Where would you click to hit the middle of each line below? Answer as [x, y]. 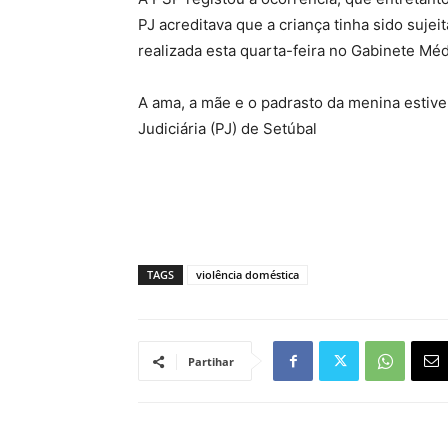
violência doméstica [247, 274]
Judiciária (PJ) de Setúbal [227, 128]
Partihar [211, 361]
